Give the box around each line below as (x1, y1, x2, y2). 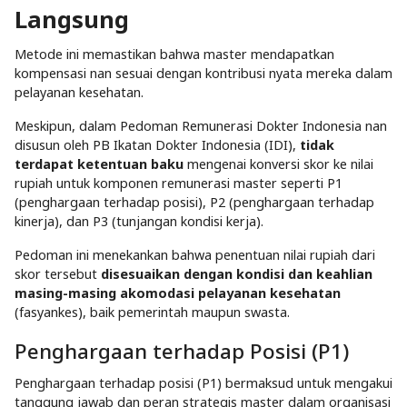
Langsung (15, 4, 129, 36)
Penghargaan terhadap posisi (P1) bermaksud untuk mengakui (15, 374, 392, 392)
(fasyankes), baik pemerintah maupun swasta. (15, 303, 290, 322)
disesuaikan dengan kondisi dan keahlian (101, 265, 372, 283)
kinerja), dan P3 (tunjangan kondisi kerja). (15, 213, 267, 231)
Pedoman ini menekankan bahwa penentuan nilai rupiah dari (15, 246, 375, 264)
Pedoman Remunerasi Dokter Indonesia (120, 117, 362, 135)
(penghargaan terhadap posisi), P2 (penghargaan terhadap (15, 194, 374, 212)
